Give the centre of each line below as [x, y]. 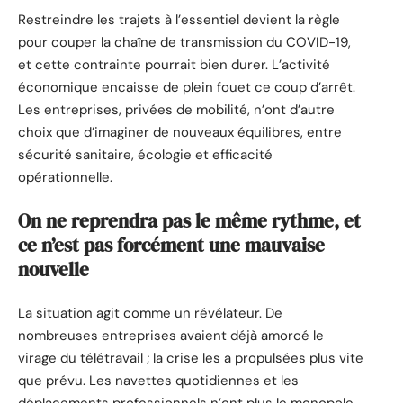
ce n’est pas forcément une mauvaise [171, 246]
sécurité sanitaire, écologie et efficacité [145, 154]
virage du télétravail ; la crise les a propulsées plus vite [191, 358]
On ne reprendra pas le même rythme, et [189, 221]
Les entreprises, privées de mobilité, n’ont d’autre [176, 109]
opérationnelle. [65, 177]
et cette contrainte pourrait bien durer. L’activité [174, 64]
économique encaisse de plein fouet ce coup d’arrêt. [187, 87]
